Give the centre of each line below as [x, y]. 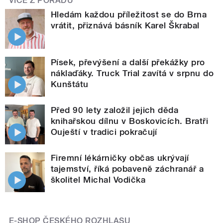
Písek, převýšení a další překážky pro [128, 62]
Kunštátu [70, 84]
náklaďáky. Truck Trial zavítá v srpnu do [132, 73]
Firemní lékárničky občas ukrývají [120, 158]
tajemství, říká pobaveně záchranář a [127, 168]
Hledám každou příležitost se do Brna [129, 14]
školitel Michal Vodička [98, 179]
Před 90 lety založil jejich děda [115, 110]
